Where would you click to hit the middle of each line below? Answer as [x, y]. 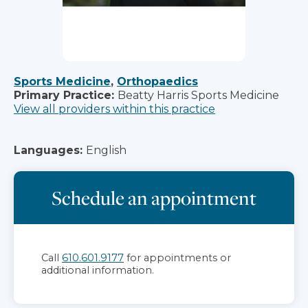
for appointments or [177, 257]
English [106, 150]
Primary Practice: [64, 95]
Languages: [48, 150]
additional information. [98, 270]
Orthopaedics [157, 81]
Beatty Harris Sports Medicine [198, 95]
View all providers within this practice [114, 109]
